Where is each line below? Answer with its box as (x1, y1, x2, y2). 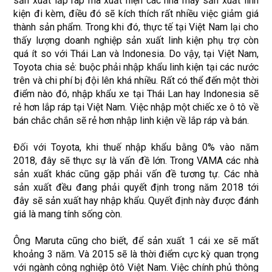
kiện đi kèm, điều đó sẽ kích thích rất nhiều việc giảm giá (13, 8, 259, 19)
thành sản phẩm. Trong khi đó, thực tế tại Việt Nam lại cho (13, 21, 259, 33)
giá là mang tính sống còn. (13, 208, 123, 220)
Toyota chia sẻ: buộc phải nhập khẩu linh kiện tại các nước (13, 61, 259, 73)
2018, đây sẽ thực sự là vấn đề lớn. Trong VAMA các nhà (13, 155, 259, 166)
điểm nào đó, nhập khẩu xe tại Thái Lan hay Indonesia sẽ (13, 88, 259, 100)
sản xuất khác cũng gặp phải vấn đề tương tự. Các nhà (13, 168, 259, 180)
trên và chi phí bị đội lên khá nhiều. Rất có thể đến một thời (13, 75, 259, 86)
